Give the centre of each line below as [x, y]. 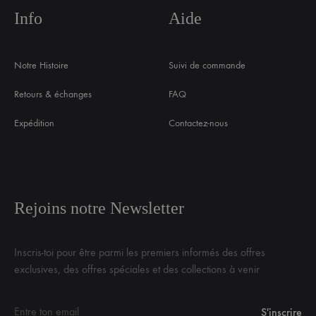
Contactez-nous [198, 123]
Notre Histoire [41, 66]
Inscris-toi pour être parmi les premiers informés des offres [140, 252]
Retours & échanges [53, 95]
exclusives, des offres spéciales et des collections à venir [137, 269]
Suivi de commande [207, 66]
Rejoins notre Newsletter [99, 208]
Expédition [34, 123]
